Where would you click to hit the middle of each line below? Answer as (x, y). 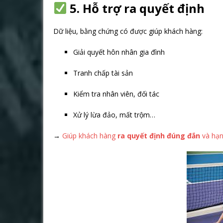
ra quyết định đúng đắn (159, 136)
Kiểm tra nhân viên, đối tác (116, 94)
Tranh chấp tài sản (103, 73)
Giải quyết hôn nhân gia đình (119, 52)
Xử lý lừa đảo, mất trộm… (114, 115)
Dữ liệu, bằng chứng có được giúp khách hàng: (128, 31)
